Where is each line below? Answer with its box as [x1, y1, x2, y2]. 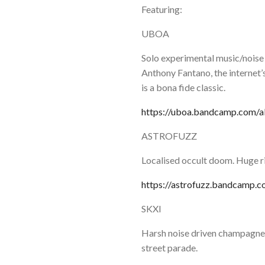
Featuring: [141, 3, 182, 15]
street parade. [141, 241, 198, 253]
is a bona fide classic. [141, 81, 225, 93]
